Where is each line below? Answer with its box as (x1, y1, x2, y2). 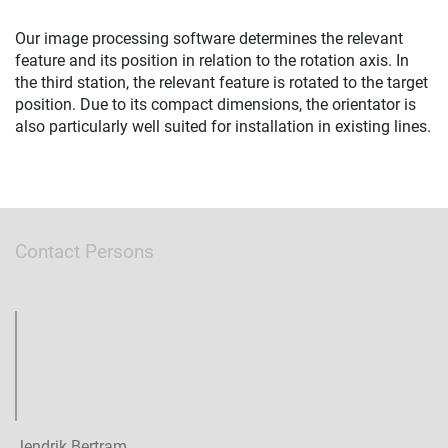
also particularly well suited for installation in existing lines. (15, 117, 431, 137)
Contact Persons (15, 240, 154, 264)
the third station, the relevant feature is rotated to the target (15, 73, 428, 93)
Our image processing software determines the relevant (15, 29, 403, 49)
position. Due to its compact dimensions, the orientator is (15, 95, 416, 115)
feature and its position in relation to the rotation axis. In (15, 51, 409, 71)
